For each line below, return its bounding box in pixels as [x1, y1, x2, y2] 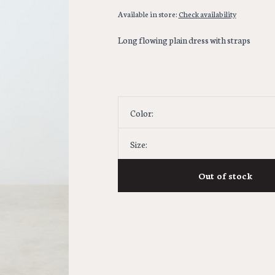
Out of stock [198, 169, 252, 182]
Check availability [178, 9, 236, 19]
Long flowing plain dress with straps [117, 34, 250, 46]
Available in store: [117, 9, 179, 19]
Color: [130, 107, 153, 119]
